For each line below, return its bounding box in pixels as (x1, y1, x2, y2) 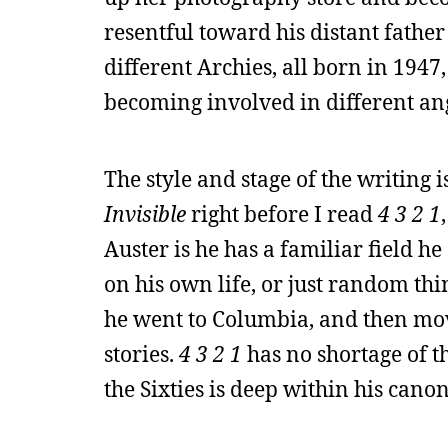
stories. (104, 340, 179, 368)
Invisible (104, 200, 186, 228)
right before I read (186, 200, 378, 228)
